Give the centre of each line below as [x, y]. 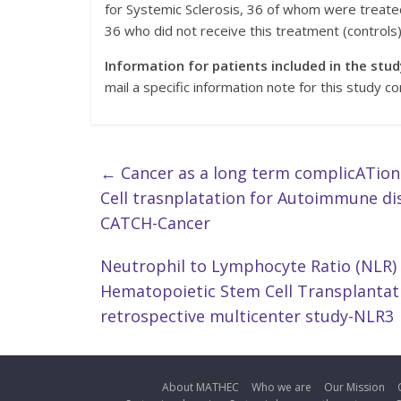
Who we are [282, 388]
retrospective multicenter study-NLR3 [249, 316]
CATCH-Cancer [155, 223]
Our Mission [354, 388]
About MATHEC [200, 388]
